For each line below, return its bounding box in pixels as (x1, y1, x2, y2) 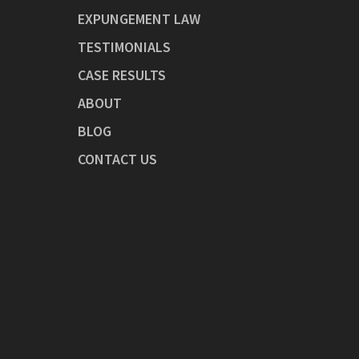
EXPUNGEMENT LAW (78, 10, 200, 28)
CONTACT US (78, 150, 157, 168)
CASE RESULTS (78, 66, 166, 84)
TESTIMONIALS (78, 38, 171, 56)
